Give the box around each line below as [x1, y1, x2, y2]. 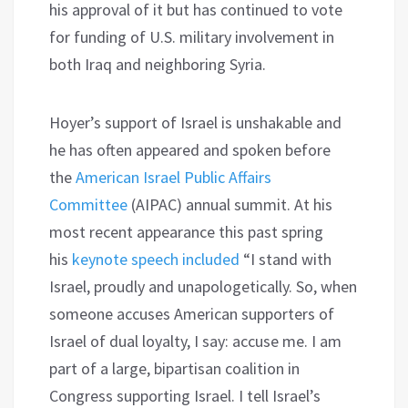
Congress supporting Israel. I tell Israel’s [49, 384, 321, 406]
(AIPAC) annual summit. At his [127, 193, 332, 215]
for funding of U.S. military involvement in [49, 25, 334, 47]
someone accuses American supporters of [49, 302, 334, 324]
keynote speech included [72, 248, 240, 270]
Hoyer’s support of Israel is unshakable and [49, 111, 342, 133]
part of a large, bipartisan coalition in [49, 357, 300, 379]
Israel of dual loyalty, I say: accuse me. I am [49, 330, 342, 352]
